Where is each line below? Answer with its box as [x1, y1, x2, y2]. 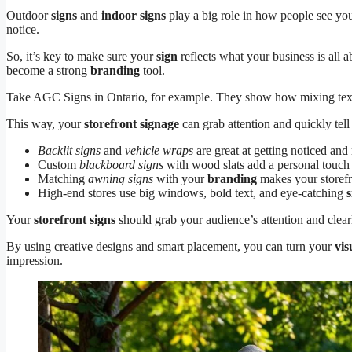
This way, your [6, 116, 84, 130]
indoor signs [101, 8, 166, 22]
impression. [6, 253, 63, 267]
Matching [38, 171, 88, 185]
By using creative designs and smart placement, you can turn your [6, 239, 335, 253]
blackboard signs [79, 157, 163, 171]
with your [153, 171, 207, 185]
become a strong [6, 63, 90, 77]
